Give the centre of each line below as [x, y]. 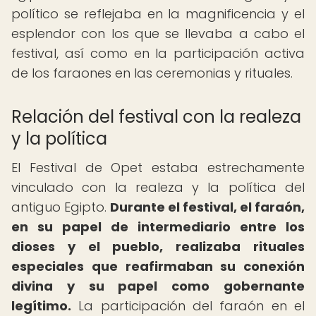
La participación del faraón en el [188, 306]
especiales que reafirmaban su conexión [158, 266]
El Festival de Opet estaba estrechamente [158, 168]
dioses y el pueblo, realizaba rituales [158, 247]
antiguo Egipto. [61, 207]
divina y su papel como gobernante [158, 286]
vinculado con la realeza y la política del [158, 187]
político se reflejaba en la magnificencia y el [158, 14]
